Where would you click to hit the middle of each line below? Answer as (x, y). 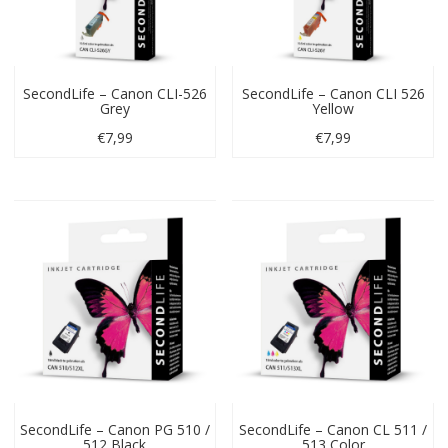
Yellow (333, 108)
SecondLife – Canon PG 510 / (114, 429)
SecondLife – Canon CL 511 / (333, 429)
